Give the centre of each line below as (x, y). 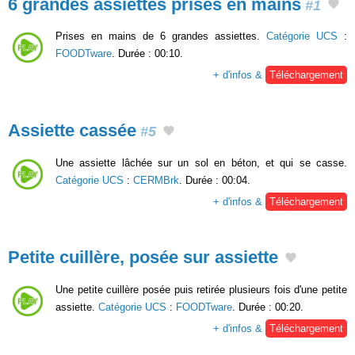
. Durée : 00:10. (147, 54)
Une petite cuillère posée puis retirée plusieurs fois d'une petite (201, 289)
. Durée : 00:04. (215, 180)
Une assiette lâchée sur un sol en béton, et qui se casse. (201, 162)
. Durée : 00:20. (268, 307)
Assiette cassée (72, 131)
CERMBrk (156, 180)
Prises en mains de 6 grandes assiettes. (161, 36)
